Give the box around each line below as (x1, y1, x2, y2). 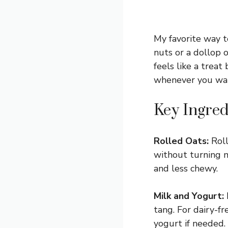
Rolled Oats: (154, 134, 209, 147)
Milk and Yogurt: (154, 189, 224, 202)
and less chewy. (154, 162, 218, 175)
